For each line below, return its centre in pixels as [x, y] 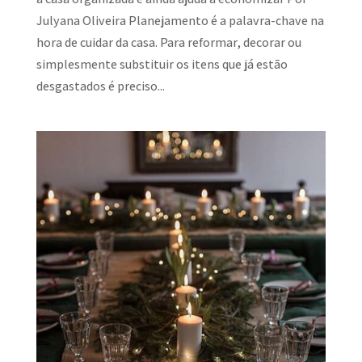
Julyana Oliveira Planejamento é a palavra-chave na [180, 21]
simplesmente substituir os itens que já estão [162, 65]
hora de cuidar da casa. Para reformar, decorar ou [168, 43]
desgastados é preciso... [100, 86]
